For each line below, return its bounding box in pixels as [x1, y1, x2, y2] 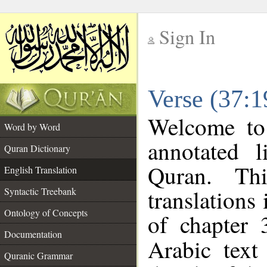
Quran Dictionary [4, 142, 70, 154]
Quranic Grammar [4, 249, 73, 262]
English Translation [4, 163, 77, 176]
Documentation [4, 228, 62, 240]
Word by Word [4, 120, 60, 133]
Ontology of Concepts [4, 206, 88, 219]
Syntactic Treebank [4, 185, 76, 197]
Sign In [159, 24, 215, 49]
